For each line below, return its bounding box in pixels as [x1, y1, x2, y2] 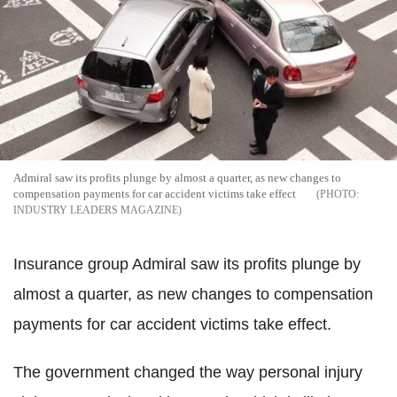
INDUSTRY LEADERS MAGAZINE [13, 203, 178, 216]
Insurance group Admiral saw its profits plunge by [13, 254, 361, 273]
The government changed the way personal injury [13, 362, 362, 381]
